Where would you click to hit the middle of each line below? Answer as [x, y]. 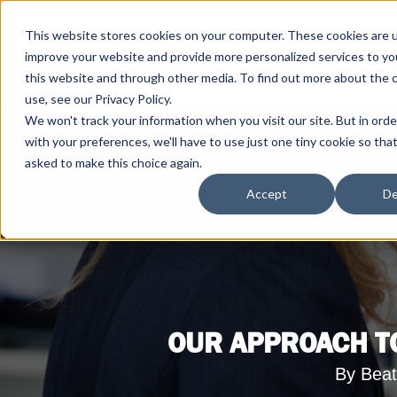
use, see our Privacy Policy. [98, 99]
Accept [267, 194]
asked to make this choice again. [113, 163]
